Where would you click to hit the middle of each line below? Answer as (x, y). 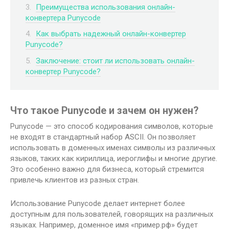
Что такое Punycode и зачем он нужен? (104, 111)
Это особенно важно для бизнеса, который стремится (107, 169)
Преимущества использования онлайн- (106, 7)
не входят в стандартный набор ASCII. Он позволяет (103, 137)
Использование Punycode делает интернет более (98, 204)
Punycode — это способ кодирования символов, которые (112, 127)
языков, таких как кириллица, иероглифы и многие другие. (114, 159)
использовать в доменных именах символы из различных (113, 148)
